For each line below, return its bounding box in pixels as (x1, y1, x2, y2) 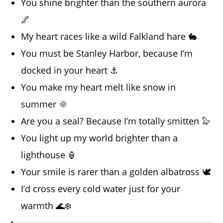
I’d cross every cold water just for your (21, 183, 181, 195)
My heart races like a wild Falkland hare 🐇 (21, 30, 198, 43)
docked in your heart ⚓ (21, 64, 118, 77)
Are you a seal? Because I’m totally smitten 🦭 (21, 115, 211, 127)
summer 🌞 (21, 98, 68, 111)
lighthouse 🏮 (21, 149, 77, 161)
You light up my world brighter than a (21, 132, 178, 144)
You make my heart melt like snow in (21, 81, 176, 94)
